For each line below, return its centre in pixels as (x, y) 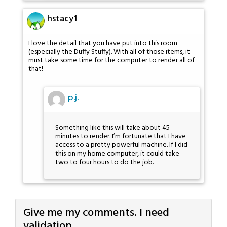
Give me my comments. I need (96, 213)
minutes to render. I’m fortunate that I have (121, 137)
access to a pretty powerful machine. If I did (121, 145)
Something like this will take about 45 (112, 128)
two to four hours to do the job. (104, 163)
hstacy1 (62, 19)
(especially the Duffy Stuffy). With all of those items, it (109, 52)
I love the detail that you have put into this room (103, 43)
